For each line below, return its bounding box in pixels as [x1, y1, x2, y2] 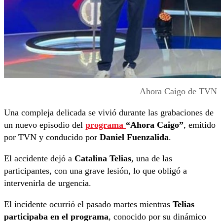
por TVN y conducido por [4, 132, 100, 143]
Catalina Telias [74, 153, 131, 164]
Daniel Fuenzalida [100, 132, 169, 143]
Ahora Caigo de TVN [140, 86, 217, 97]
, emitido [184, 120, 216, 130]
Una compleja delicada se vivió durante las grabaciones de [4, 108, 214, 118]
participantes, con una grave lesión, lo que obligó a [4, 166, 187, 176]
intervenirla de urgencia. [4, 178, 91, 188]
